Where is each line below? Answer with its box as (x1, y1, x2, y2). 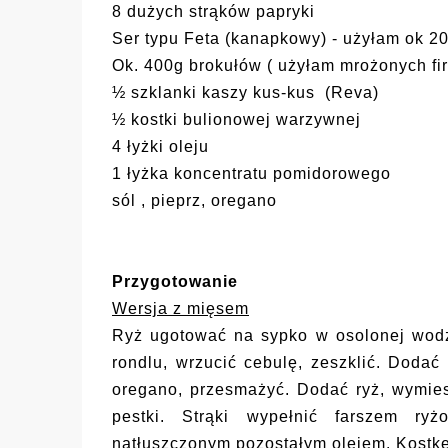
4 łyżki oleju (112, 138, 209, 156)
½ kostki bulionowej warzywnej (112, 111, 361, 129)
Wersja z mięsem (112, 300, 249, 318)
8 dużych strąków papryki (112, 3, 315, 21)
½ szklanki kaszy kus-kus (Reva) (112, 84, 379, 102)
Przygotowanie (112, 273, 238, 291)
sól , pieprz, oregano (112, 192, 277, 210)
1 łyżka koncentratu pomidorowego (112, 165, 391, 183)
